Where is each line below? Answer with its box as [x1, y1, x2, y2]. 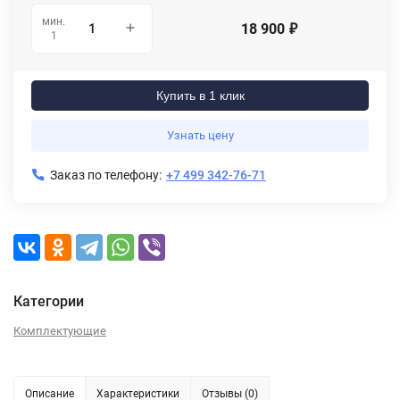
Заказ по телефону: [50, 168, 162, 183]
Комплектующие [13, 324, 106, 338]
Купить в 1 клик [155, 88, 245, 104]
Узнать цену [166, 129, 234, 143]
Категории [13, 293, 84, 311]
